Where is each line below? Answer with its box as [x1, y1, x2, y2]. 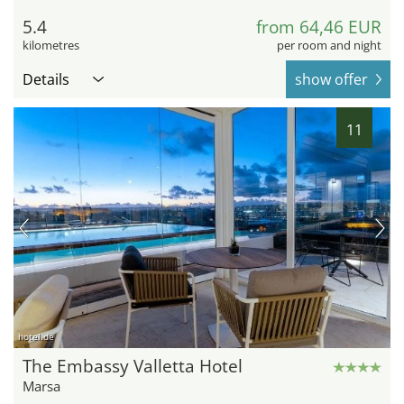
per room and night [277, 36, 381, 53]
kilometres [23, 36, 79, 53]
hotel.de [18, 330, 54, 344]
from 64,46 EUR [256, 14, 381, 39]
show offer [295, 69, 368, 89]
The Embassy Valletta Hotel [23, 354, 243, 379]
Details [23, 69, 69, 89]
